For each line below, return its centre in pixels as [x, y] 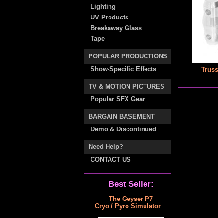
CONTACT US [111, 159]
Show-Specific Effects [123, 69]
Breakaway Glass [116, 28]
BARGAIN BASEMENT [122, 117]
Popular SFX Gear [118, 99]
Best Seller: [127, 184]
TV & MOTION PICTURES [127, 86]
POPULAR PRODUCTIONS [128, 56]
